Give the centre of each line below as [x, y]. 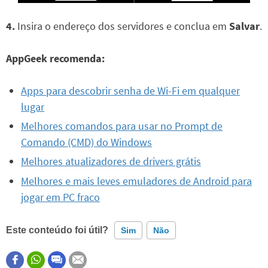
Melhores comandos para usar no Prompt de [122, 126]
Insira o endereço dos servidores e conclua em [122, 26]
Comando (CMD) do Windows [86, 142]
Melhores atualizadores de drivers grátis [111, 162]
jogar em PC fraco [60, 197]
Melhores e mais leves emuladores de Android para [136, 181]
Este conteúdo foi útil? [57, 230]
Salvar [244, 26]
